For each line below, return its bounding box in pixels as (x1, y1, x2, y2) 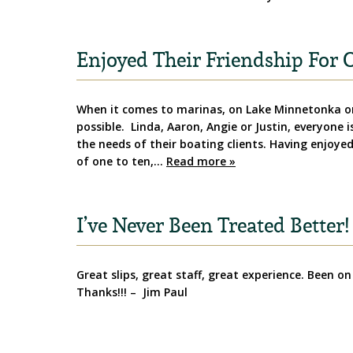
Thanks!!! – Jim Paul (76, 284, 188, 300)
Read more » (166, 154, 236, 169)
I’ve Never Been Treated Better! (76, 212, 349, 239)
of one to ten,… (76, 154, 166, 169)
